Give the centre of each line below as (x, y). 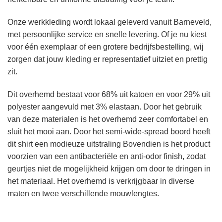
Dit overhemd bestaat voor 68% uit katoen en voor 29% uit (109, 94)
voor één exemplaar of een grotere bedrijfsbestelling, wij (106, 47)
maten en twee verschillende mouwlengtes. (83, 193)
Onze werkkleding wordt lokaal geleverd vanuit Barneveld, (110, 22)
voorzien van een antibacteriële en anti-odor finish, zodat (107, 156)
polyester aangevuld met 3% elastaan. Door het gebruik (105, 107)
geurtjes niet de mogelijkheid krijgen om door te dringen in (109, 168)
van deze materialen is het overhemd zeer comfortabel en (108, 119)
